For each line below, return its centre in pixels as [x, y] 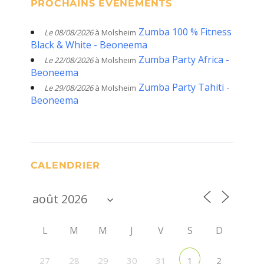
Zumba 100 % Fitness [185, 32]
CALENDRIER [65, 165]
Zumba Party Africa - [184, 59]
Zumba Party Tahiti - [184, 87]
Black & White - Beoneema [89, 44]
